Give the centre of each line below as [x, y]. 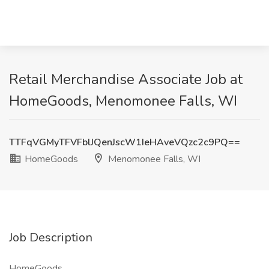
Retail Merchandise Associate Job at [126, 79]
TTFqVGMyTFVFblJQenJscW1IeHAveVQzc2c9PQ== [125, 142]
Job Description [51, 237]
